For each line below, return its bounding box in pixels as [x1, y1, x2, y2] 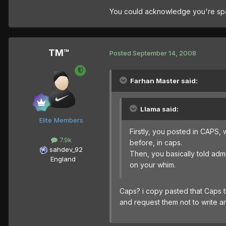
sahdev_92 [49, 145, 83, 153]
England [44, 154, 76, 163]
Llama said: [140, 104, 179, 113]
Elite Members [39, 116, 83, 124]
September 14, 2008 [133, 49, 196, 58]
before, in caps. [130, 138, 182, 147]
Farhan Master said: [130, 76, 198, 85]
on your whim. [130, 160, 176, 169]
